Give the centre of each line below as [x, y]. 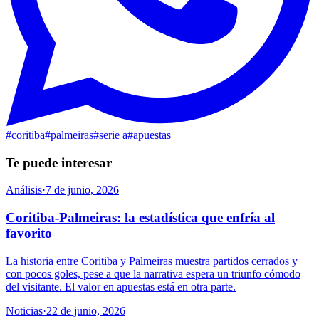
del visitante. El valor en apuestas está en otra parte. [121, 286]
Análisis [24, 190]
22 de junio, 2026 [86, 310]
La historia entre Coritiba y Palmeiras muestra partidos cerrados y [152, 261]
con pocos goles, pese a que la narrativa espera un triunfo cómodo [153, 273]
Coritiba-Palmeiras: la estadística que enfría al [140, 218]
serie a [113, 135]
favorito [29, 234]
